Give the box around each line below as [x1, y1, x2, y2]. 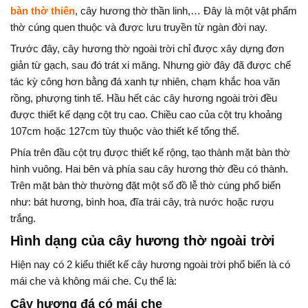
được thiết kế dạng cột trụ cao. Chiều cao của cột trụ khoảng [10, 108, 282, 120]
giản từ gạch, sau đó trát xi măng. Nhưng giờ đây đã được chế [10, 58, 291, 71]
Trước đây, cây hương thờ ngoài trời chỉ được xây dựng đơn [10, 42, 284, 54]
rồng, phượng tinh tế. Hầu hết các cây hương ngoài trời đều [10, 91, 277, 104]
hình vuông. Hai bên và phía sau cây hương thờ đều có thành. [10, 162, 288, 175]
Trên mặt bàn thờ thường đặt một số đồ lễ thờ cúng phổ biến [10, 179, 280, 191]
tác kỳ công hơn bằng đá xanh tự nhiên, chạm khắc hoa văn [10, 75, 280, 87]
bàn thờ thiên [10, 4, 75, 16]
